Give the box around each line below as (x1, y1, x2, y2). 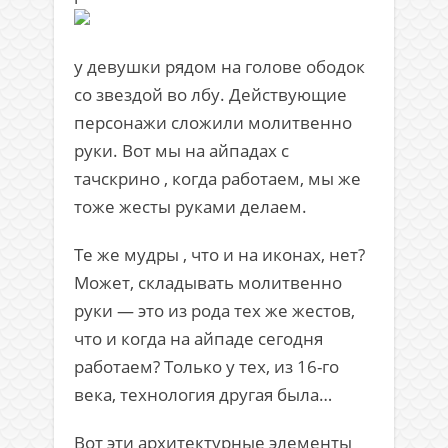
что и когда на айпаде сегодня (74, 326, 323, 350)
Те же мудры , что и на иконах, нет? (74, 242, 365, 266)
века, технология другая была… (74, 382, 332, 406)
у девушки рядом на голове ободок (74, 54, 365, 78)
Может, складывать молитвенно (74, 270, 342, 294)
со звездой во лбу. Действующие (74, 82, 347, 106)
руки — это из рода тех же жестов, (74, 298, 355, 322)
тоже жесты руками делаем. (74, 194, 307, 218)
